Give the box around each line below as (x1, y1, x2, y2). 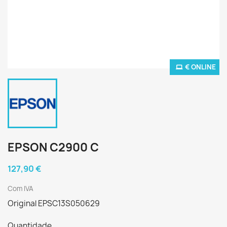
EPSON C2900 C (8, 140, 99, 155)
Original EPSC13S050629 (8, 198, 100, 209)
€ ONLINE (185, 62, 216, 71)
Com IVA (8, 184, 33, 193)
